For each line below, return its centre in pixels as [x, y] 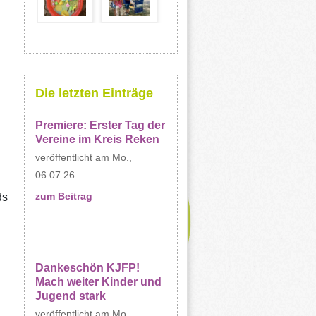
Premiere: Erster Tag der [100, 125]
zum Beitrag [63, 196]
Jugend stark [70, 296]
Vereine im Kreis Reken [97, 139]
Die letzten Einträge [94, 93]
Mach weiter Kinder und [98, 282]
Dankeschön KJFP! [87, 268]
